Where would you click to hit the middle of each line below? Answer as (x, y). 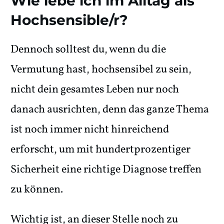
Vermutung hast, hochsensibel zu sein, (101, 70)
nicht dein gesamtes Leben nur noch (95, 90)
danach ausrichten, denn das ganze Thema (110, 110)
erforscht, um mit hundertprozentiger (100, 150)
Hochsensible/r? (69, 20)
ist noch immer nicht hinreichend (90, 130)
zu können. (37, 190)
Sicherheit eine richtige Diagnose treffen (106, 170)
